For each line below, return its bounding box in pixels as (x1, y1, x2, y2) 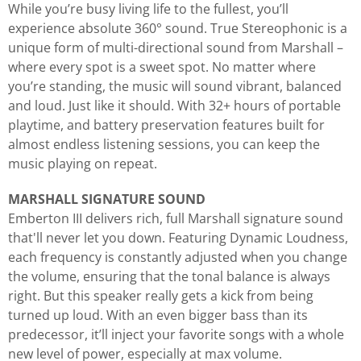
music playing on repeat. (8, 154, 157, 172)
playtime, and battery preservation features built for (8, 115, 325, 134)
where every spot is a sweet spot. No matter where (8, 57, 316, 76)
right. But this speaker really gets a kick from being (8, 286, 313, 305)
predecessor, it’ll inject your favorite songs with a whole (8, 325, 344, 343)
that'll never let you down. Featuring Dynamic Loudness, (8, 228, 348, 247)
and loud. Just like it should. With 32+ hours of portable (8, 96, 341, 114)
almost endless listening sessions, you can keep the (8, 135, 320, 153)
